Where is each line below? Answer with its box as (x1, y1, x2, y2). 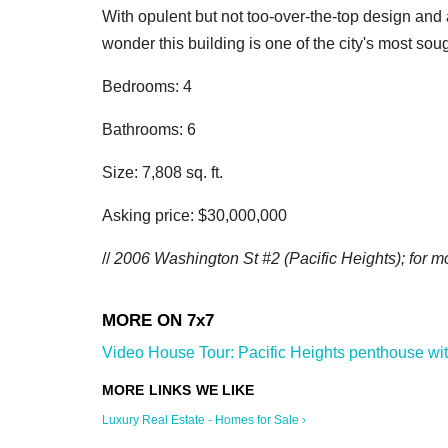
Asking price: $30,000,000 (102, 206, 287, 224)
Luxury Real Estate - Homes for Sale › (102, 412, 306, 427)
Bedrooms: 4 (102, 77, 192, 95)
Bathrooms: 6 (102, 120, 196, 138)
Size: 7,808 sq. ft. (102, 163, 223, 181)
